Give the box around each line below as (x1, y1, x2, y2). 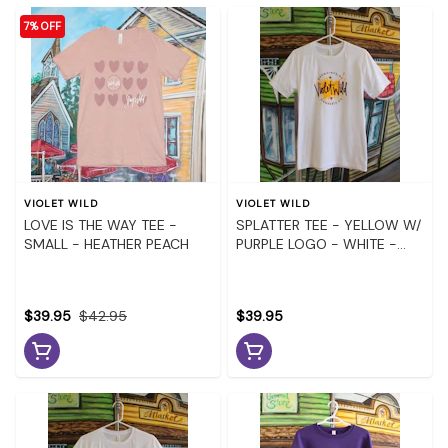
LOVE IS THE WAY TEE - (24, 215, 177, 234)
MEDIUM (236, 253, 290, 272)
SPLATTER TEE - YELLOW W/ (236, 215, 421, 234)
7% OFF (24, 19, 61, 34)
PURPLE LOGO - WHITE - (236, 234, 397, 253)
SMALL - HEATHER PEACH (24, 234, 189, 253)
